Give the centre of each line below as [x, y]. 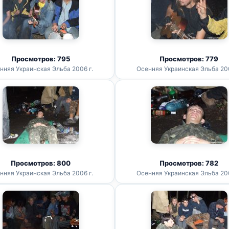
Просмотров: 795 [41, 59]
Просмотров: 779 [189, 59]
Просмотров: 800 [41, 163]
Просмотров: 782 [189, 163]
